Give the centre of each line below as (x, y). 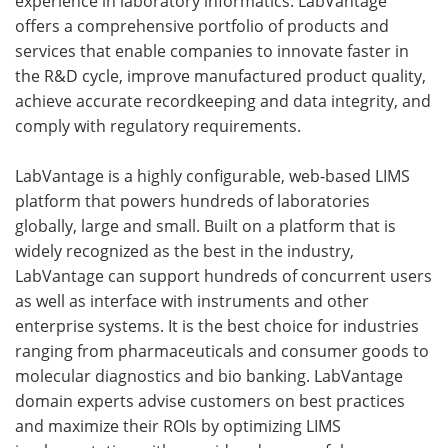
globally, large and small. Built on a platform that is (205, 225)
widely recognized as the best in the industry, (184, 250)
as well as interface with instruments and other (192, 300)
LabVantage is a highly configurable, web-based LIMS (212, 175)
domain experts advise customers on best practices (210, 400)
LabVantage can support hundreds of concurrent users (223, 275)
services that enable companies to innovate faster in (212, 50)
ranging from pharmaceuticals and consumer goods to (222, 350)
